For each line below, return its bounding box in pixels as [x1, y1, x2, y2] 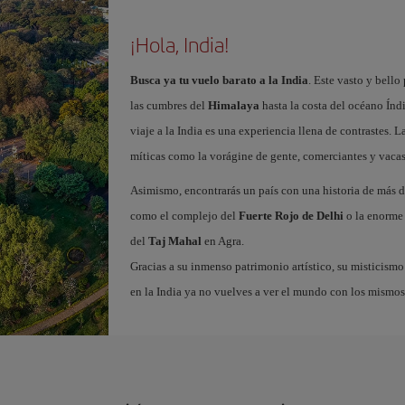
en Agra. [201, 233, 244, 248]
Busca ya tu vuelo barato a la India [129, 72, 308, 87]
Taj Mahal [147, 233, 202, 248]
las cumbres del [129, 98, 208, 112]
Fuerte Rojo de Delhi [238, 208, 344, 222]
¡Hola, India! [129, 29, 230, 59]
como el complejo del [129, 208, 239, 222]
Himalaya [207, 98, 259, 112]
